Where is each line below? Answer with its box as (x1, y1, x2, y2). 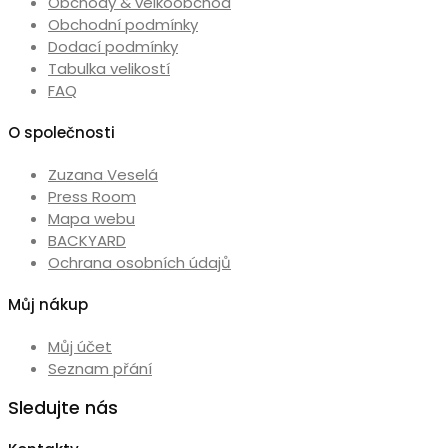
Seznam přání (48, 357, 152, 379)
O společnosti (8, 122, 115, 143)
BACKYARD (48, 229, 126, 251)
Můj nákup (8, 293, 88, 315)
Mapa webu (48, 207, 135, 229)
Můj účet (48, 335, 112, 357)
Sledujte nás (8, 396, 118, 421)
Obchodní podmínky (48, 14, 198, 36)
